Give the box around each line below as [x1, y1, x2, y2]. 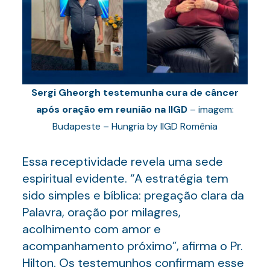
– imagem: [187, 103, 234, 116]
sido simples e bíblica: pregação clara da [22, 187, 244, 203]
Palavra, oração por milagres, [22, 204, 181, 220]
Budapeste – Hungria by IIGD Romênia [52, 120, 218, 133]
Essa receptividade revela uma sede [22, 154, 223, 169]
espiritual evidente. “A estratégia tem [22, 171, 228, 186]
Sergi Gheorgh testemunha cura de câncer [31, 86, 239, 99]
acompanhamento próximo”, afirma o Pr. [22, 238, 243, 254]
